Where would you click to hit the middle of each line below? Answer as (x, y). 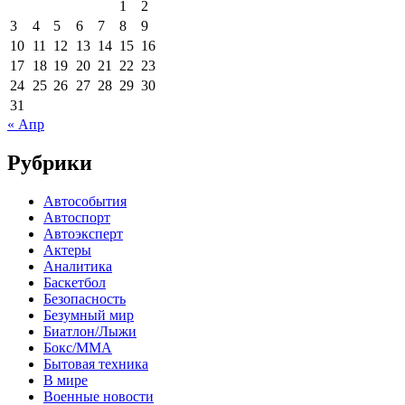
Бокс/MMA (78, 347)
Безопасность (85, 298)
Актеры (67, 250)
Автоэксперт (83, 233)
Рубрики (50, 162)
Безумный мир (89, 315)
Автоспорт (77, 217)
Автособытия (85, 201)
